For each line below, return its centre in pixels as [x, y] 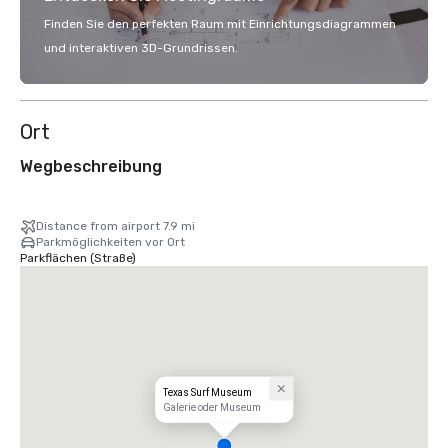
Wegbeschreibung [91, 166]
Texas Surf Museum [208, 392]
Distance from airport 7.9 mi [115, 226]
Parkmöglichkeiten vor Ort [110, 242]
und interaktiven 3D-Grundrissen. [141, 48]
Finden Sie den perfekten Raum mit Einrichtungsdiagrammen [220, 24]
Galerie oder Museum [212, 407]
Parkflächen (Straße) [78, 258]
